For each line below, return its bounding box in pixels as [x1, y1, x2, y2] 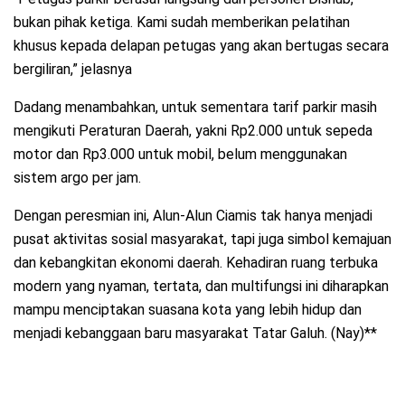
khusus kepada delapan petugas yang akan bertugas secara [14, 36, 389, 54]
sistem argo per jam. [14, 168, 141, 186]
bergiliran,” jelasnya [14, 60, 132, 78]
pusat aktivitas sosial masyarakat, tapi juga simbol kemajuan [14, 230, 391, 248]
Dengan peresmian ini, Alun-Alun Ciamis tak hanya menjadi [14, 206, 372, 224]
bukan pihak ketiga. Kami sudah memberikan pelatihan [14, 13, 350, 31]
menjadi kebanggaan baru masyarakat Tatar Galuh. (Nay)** [14, 324, 377, 342]
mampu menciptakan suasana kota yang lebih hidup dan [14, 300, 362, 318]
